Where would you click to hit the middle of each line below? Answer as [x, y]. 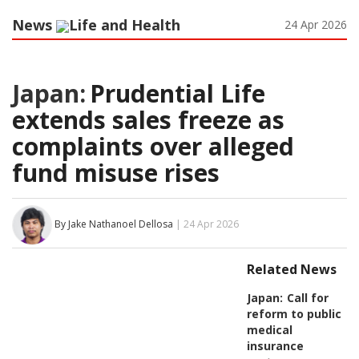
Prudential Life [177, 93]
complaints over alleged [153, 146]
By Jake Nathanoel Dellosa [114, 224]
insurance [275, 345]
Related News [291, 269]
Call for [307, 297]
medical [269, 329]
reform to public [294, 313]
